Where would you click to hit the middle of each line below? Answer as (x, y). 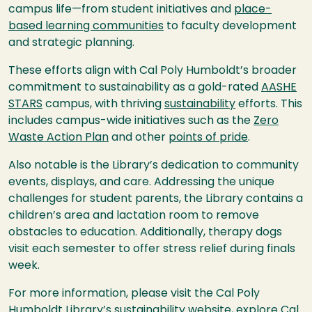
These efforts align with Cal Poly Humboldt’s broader (153, 71)
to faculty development (230, 27)
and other (139, 138)
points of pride (208, 138)
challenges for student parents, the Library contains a (156, 200)
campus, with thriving (103, 105)
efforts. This (269, 105)
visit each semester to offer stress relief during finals (152, 250)
